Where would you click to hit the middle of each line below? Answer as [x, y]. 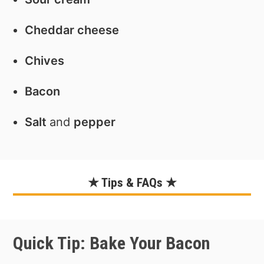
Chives [45, 60]
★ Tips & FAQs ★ [132, 183]
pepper [95, 122]
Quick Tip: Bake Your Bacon [112, 243]
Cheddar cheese [72, 30]
